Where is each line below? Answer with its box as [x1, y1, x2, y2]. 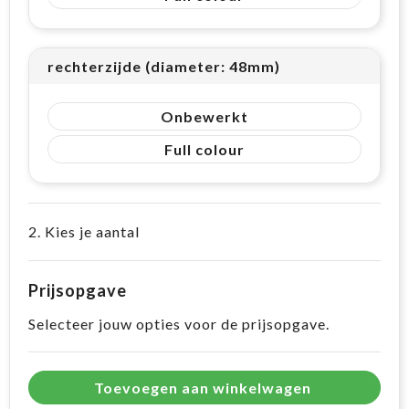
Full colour [164, 141, 245, 158]
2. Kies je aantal [28, 223, 140, 240]
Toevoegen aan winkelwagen [94, 379, 311, 396]
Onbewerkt [161, 108, 248, 125]
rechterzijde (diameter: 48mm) [47, 58, 280, 75]
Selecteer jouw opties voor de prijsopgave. [28, 315, 330, 332]
